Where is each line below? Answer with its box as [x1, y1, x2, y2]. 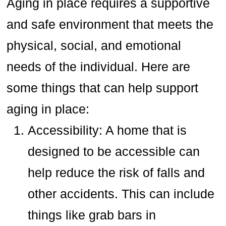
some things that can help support [7, 80, 199, 95]
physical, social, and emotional [7, 38, 182, 52]
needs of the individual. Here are [7, 59, 191, 74]
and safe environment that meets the [7, 17, 214, 31]
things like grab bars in [28, 207, 156, 222]
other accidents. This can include [28, 186, 215, 201]
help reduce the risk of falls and [28, 165, 205, 180]
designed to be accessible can [28, 144, 200, 158]
